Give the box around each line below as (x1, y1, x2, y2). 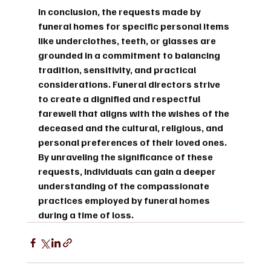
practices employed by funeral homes (38, 194, 212, 207)
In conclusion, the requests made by (38, 5, 203, 18)
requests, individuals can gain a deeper (38, 165, 218, 178)
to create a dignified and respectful (38, 93, 202, 105)
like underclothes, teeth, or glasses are (38, 34, 218, 47)
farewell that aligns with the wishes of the (38, 107, 231, 120)
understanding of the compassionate (38, 180, 211, 192)
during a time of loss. (38, 209, 134, 221)
